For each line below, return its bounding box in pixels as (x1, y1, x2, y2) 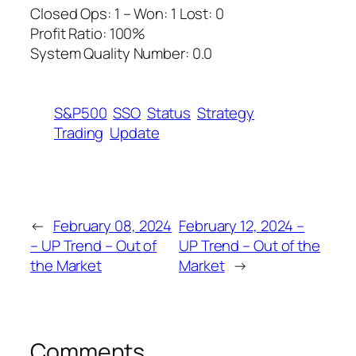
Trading (54, 122, 104, 143)
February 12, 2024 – (179, 215, 305, 237)
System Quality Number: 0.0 (30, 42, 213, 64)
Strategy (196, 102, 255, 123)
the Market (30, 255, 103, 277)
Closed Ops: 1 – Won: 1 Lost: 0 (30, 2, 224, 24)
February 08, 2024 (52, 215, 172, 237)
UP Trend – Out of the (179, 235, 320, 257)
